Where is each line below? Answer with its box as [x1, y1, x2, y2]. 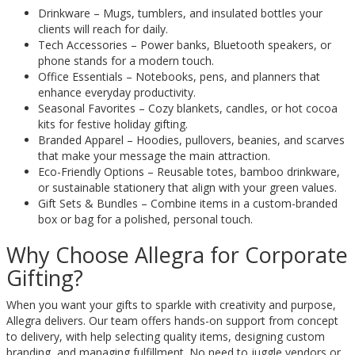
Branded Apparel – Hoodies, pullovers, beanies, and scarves [38, 132, 345, 147]
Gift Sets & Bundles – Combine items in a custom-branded [38, 196, 338, 211]
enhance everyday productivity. [38, 85, 196, 100]
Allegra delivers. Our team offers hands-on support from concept [6, 313, 338, 328]
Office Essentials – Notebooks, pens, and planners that [38, 69, 320, 84]
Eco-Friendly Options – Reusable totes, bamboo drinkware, [38, 164, 340, 179]
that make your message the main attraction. [38, 148, 270, 163]
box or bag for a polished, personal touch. [38, 212, 253, 227]
